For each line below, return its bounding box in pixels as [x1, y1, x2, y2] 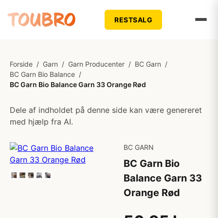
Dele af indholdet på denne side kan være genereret [10, 105, 202, 115]
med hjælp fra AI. [10, 117, 73, 127]
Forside [10, 60, 33, 68]
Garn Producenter [68, 60, 125, 68]
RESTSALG [114, 15, 153, 24]
